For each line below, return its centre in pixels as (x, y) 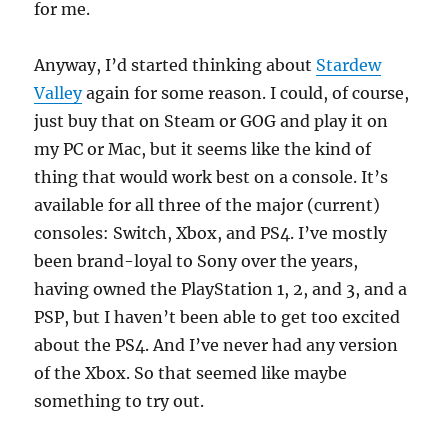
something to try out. (119, 401)
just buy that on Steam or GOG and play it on (211, 121)
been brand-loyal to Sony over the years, (196, 261)
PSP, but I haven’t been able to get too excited (217, 317)
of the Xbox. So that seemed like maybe (191, 373)
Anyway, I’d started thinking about (175, 65)
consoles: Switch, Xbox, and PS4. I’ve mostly (211, 233)
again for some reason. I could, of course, (246, 93)
